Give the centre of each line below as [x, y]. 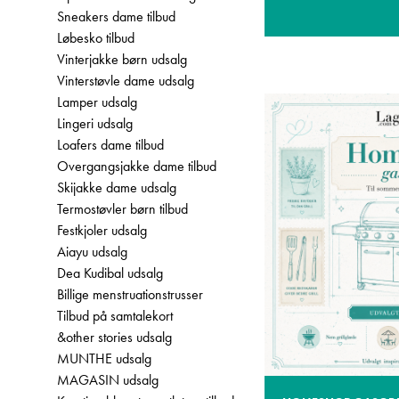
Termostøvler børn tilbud [122, 209]
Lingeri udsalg [95, 123]
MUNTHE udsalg [104, 358]
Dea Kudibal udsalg [110, 273]
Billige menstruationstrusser [130, 294]
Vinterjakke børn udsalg [122, 59]
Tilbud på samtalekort [115, 316]
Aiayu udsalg [92, 252]
